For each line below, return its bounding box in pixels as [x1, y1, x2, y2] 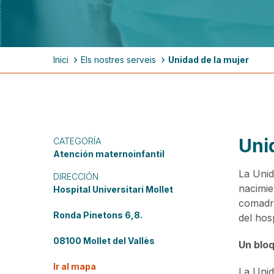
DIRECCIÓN [53, 171, 98, 182]
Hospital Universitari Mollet [53, 183, 175, 194]
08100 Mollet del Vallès [53, 235, 155, 246]
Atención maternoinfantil [53, 148, 165, 159]
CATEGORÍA [53, 135, 101, 146]
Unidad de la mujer [168, 54, 249, 65]
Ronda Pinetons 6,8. [53, 209, 143, 220]
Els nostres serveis [81, 54, 156, 65]
